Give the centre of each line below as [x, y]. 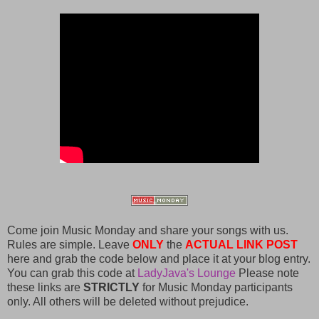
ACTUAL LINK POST [241, 244]
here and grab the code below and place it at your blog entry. [159, 258]
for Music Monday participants [216, 287]
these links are [45, 287]
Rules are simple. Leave [70, 244]
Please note [267, 273]
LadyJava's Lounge [187, 273]
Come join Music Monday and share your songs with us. [148, 230]
